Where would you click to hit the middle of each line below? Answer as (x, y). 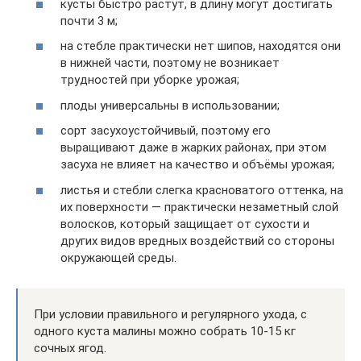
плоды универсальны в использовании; (170, 105)
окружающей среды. (118, 257)
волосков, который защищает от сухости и (185, 224)
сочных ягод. (70, 348)
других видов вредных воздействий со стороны (197, 241)
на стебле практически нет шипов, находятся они (201, 46)
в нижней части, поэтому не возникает (170, 63)
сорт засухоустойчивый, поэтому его (166, 131)
